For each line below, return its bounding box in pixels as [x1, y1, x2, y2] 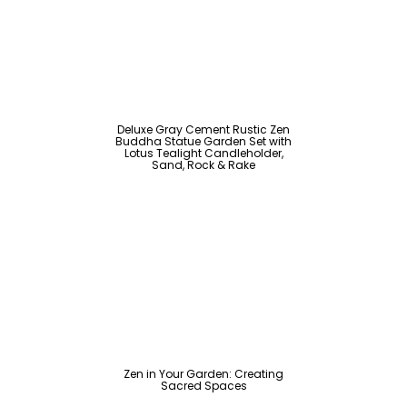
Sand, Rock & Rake [152, 156, 255, 173]
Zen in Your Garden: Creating [124, 366, 283, 382]
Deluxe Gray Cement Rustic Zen [117, 121, 290, 137]
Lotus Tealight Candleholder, [124, 144, 283, 161]
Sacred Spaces [160, 378, 247, 394]
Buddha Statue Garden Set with [115, 133, 292, 149]
